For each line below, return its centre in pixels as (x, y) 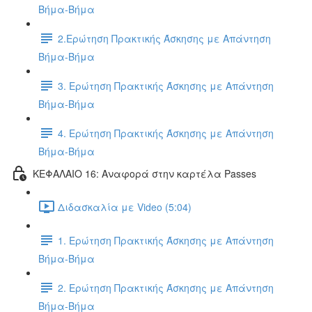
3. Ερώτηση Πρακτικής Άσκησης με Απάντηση (166, 85)
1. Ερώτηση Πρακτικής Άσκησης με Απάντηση (166, 240)
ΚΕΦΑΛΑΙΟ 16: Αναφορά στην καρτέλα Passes (145, 173)
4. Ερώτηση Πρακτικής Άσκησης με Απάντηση (166, 133)
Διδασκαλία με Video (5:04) (125, 206)
